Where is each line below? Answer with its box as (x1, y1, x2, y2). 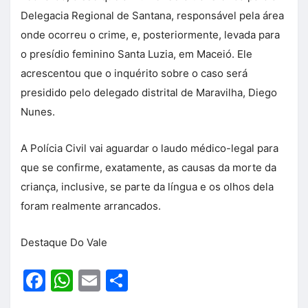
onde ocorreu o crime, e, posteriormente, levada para (21, 28, 280, 42)
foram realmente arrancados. (21, 199, 161, 213)
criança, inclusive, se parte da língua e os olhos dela (21, 180, 274, 194)
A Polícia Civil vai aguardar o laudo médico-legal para (21, 142, 278, 155)
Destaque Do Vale (21, 236, 107, 250)
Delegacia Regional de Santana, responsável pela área (21, 9, 284, 23)
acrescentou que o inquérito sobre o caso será (21, 67, 247, 80)
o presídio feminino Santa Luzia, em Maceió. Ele (21, 47, 252, 61)
